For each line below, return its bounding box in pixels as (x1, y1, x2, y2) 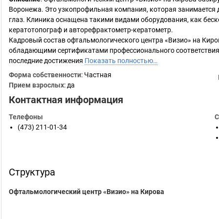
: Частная (81, 71, 111, 79)
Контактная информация (9, 94, 123, 106)
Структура (9, 166, 55, 178)
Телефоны (9, 113, 43, 121)
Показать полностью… (85, 57, 157, 65)
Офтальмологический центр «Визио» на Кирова (9, 188, 164, 196)
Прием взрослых (9, 81, 64, 89)
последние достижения (9, 57, 85, 65)
